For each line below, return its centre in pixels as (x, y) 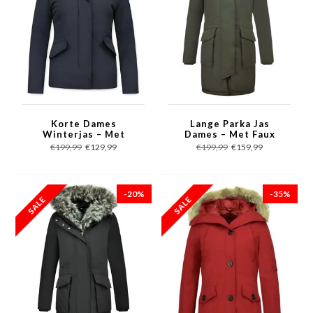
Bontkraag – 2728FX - (230, 145)
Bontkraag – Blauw (83, 145)
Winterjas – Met (83, 134)
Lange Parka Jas (230, 124)
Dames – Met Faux (230, 134)
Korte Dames (83, 124)
